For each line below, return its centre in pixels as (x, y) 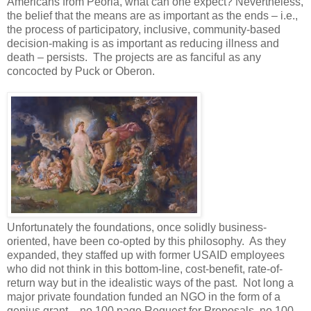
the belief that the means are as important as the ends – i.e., (152, 16)
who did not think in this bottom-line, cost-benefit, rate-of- (145, 269)
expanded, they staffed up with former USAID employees (146, 255)
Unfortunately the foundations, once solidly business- (137, 228)
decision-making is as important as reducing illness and (143, 44)
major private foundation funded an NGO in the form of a (144, 297)
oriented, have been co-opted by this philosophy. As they (146, 242)
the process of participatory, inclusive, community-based (144, 30)
